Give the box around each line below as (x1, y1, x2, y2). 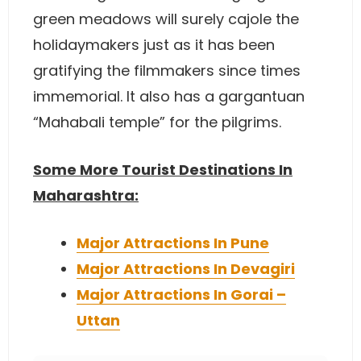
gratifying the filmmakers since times (33, 60, 301, 81)
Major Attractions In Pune (77, 233, 269, 253)
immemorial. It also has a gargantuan (33, 86, 305, 106)
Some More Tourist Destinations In (33, 160, 293, 180)
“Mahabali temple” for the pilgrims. (33, 112, 281, 132)
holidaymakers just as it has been (33, 35, 275, 55)
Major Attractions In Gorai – (77, 284, 286, 305)
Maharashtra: (33, 185, 139, 205)
